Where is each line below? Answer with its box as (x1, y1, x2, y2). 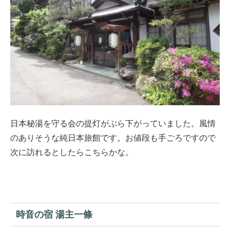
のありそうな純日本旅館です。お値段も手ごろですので (10, 133, 216, 143)
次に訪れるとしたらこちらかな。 (10, 148, 133, 157)
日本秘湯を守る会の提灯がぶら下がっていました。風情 (10, 119, 216, 128)
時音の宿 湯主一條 (15, 209, 92, 220)
